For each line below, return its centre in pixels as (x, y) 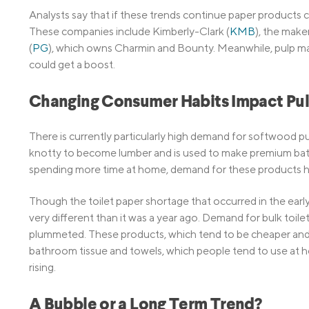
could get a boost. (72, 65)
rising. (42, 268)
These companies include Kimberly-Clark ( (129, 32)
